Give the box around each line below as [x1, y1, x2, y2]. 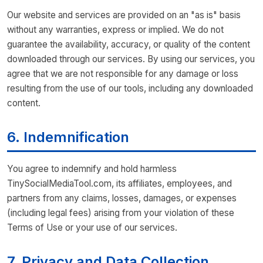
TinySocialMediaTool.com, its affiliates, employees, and [7, 178, 232, 189]
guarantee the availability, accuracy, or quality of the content [7, 39, 250, 50]
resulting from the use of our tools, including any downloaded [7, 83, 253, 94]
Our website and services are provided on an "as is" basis [7, 9, 241, 21]
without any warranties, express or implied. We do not [7, 24, 224, 35]
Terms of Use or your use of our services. [7, 222, 177, 233]
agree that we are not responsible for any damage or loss [7, 68, 238, 79]
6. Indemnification [7, 129, 129, 146]
